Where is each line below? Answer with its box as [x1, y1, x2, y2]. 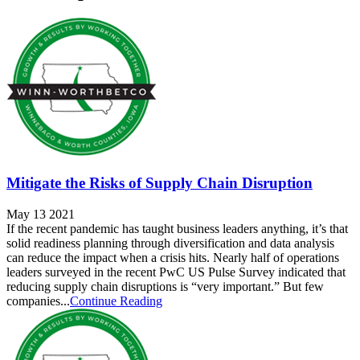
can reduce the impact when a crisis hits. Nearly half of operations [6, 250, 339, 264]
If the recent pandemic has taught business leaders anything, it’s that [6, 221, 348, 235]
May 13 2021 [6, 207, 75, 221]
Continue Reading [70, 293, 162, 308]
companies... [6, 293, 70, 308]
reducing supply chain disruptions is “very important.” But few [6, 279, 324, 293]
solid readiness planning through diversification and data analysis [6, 235, 334, 250]
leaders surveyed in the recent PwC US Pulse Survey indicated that [6, 264, 346, 279]
